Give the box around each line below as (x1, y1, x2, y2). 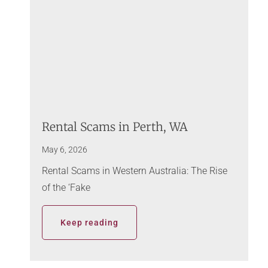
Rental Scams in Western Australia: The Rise (42, 165, 228, 177)
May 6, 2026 (42, 145, 88, 155)
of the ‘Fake (42, 182, 91, 194)
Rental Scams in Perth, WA (42, 120, 188, 135)
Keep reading (60, 218, 119, 228)
